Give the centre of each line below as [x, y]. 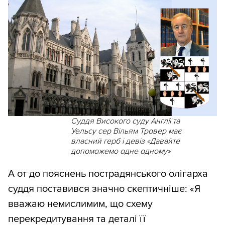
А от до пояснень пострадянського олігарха [108, 174]
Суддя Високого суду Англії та [125, 121]
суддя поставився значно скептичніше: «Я [104, 189]
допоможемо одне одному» [120, 151]
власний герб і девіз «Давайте [125, 141]
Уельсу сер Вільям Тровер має [126, 131]
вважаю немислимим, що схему [80, 204]
